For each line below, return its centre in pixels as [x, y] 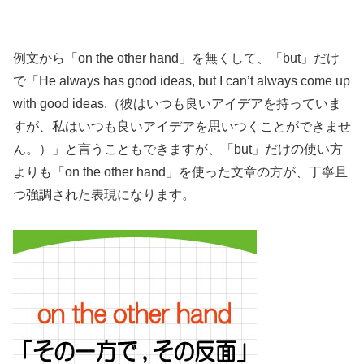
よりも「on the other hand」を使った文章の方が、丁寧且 [180, 172]
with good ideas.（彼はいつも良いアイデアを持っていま [177, 104]
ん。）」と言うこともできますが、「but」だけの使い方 [178, 149]
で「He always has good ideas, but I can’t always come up [182, 81]
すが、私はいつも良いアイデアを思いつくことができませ [182, 127]
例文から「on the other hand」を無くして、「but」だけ [176, 58]
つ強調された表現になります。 [104, 195]
